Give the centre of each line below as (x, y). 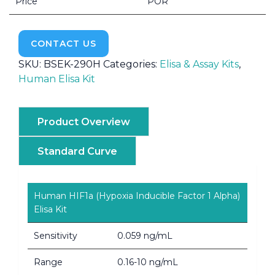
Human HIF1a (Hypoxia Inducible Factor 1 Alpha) (137, 196)
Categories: (131, 64)
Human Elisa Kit (57, 79)
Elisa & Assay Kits (199, 64)
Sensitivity (56, 235)
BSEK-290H (72, 64)
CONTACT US (64, 43)
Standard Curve (77, 151)
